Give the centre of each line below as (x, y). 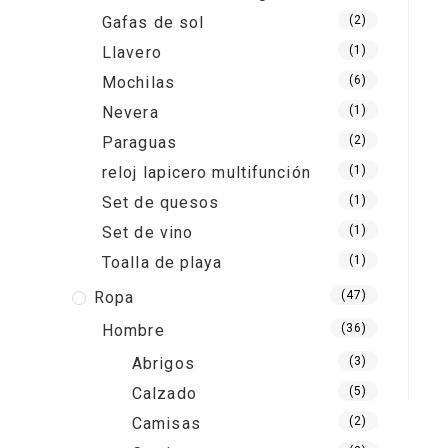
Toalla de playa (162, 262)
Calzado (164, 393)
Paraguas (139, 142)
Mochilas (138, 82)
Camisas (166, 423)
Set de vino (148, 232)
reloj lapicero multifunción (206, 172)
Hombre (133, 330)
